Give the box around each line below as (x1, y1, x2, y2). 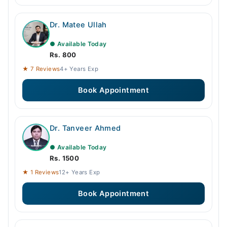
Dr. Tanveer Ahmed (50, 124, 121, 133)
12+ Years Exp (59, 169, 100, 176)
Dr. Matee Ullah (50, 20, 107, 30)
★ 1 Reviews (22, 169, 59, 176)
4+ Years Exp (60, 65, 98, 73)
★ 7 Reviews (22, 65, 60, 73)
